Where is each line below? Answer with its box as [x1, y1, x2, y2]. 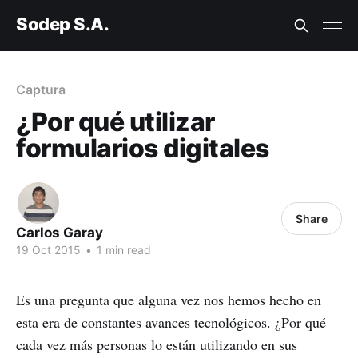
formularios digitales [16, 133, 269, 164]
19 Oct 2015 [16, 243, 81, 257]
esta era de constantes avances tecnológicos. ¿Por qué [16, 312, 326, 332]
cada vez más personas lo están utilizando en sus [16, 335, 297, 354]
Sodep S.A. [16, 13, 109, 34]
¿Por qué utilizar [16, 106, 215, 137]
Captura [16, 82, 66, 97]
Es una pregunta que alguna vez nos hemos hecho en [16, 290, 321, 309]
